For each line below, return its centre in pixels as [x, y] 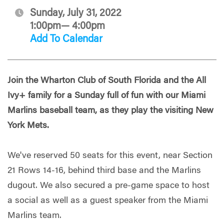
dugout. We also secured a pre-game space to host [108, 186]
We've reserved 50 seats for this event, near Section [110, 156]
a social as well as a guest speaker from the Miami [108, 201]
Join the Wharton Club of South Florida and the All [107, 81]
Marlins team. [34, 216]
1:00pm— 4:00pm [67, 26]
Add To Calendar [66, 39]
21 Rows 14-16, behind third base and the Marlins [104, 171]
